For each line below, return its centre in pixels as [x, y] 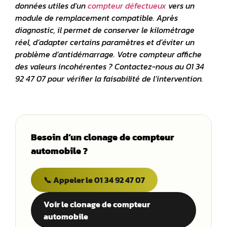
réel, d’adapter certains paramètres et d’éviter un [105, 42]
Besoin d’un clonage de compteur [103, 137]
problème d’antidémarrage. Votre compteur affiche [108, 54]
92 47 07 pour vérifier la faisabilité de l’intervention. [109, 79]
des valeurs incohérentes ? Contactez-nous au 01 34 [110, 66]
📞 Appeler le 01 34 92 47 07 [94, 180]
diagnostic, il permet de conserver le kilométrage [105, 30]
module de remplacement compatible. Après [97, 18]
